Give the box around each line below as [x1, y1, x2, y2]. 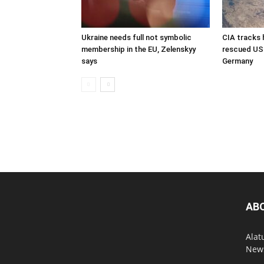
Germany [222, 56, 253, 65]
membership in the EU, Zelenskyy [81, 44, 196, 54]
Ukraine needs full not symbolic [81, 32, 192, 42]
